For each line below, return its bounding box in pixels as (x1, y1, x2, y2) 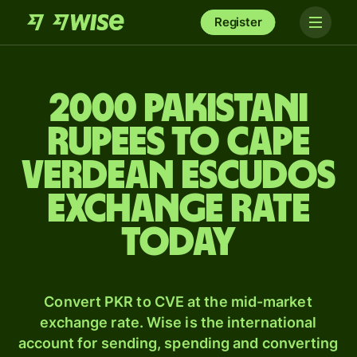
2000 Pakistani (49, 89, 308, 129)
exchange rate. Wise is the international (39, 314, 317, 331)
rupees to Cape (47, 123, 310, 163)
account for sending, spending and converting (18, 335, 339, 351)
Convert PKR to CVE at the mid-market (44, 293, 312, 310)
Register (214, 14, 262, 29)
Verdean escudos (22, 156, 335, 196)
